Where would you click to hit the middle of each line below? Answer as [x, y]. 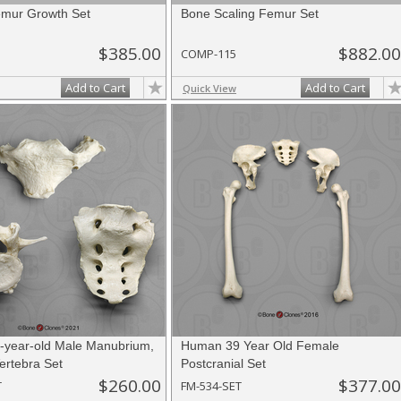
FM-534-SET [211, 386]
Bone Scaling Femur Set [250, 13]
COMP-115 [209, 54]
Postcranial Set [223, 363]
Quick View [209, 88]
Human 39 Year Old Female [260, 346]
